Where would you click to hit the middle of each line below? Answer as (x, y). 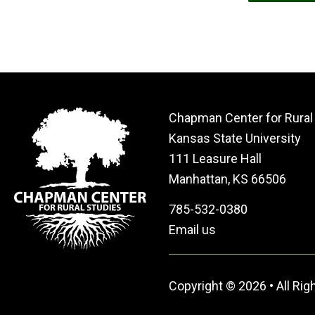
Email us (192, 230)
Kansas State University (238, 138)
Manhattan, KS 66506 (227, 179)
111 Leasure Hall (215, 158)
